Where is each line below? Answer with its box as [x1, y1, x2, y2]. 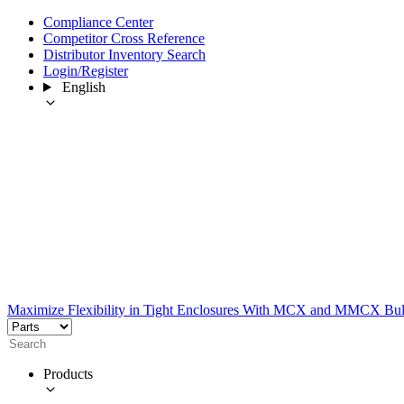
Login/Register [43, 63, 128, 78]
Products [43, 365, 93, 381]
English [61, 79, 106, 95]
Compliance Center [43, 14, 153, 30]
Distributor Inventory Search [43, 47, 206, 62]
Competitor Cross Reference [43, 31, 205, 46]
